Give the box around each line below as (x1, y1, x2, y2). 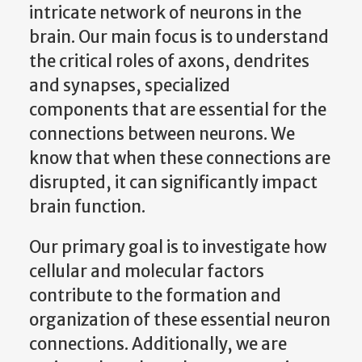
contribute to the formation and (29, 284, 281, 306)
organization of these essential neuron (29, 309, 330, 330)
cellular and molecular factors (29, 260, 264, 282)
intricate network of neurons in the (29, 2, 301, 23)
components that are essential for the (29, 99, 326, 120)
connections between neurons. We (29, 123, 295, 145)
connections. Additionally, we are (29, 333, 287, 355)
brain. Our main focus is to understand (29, 26, 329, 48)
